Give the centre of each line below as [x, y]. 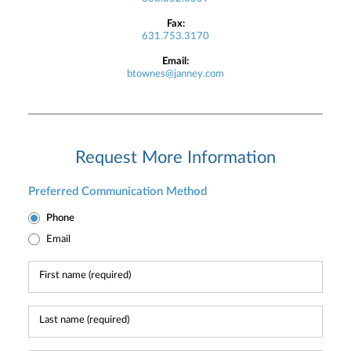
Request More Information [175, 157]
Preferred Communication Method [118, 192]
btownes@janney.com [175, 74]
